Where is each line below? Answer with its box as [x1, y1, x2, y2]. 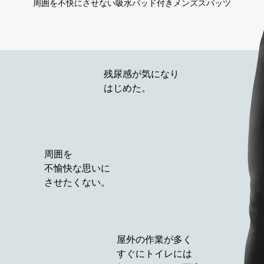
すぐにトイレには [117, 249, 192, 260]
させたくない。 [44, 177, 110, 189]
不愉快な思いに [44, 163, 110, 175]
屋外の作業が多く [117, 235, 192, 246]
